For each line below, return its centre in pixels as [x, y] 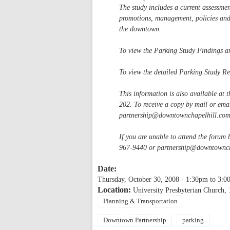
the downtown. [140, 29]
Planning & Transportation [140, 201]
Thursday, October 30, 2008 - [142, 179]
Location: [115, 189]
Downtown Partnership [135, 220]
